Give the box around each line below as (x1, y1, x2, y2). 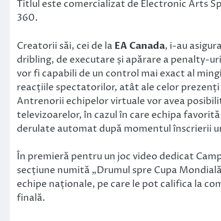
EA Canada (114, 39, 165, 52)
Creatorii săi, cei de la (17, 39, 114, 52)
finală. (17, 191, 45, 205)
